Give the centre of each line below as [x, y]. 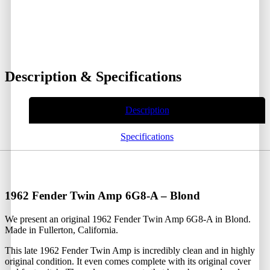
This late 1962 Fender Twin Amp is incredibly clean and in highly [130, 250]
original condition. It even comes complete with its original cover [128, 261]
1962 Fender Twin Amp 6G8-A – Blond [102, 196]
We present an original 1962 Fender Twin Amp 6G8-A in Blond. [128, 219]
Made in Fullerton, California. [61, 230]
